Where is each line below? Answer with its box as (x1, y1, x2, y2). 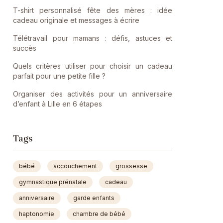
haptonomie (19, 210, 54, 218)
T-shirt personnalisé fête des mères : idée (13, 6, 172, 14)
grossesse (115, 162, 147, 170)
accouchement (53, 162, 97, 170)
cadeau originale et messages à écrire (13, 16, 139, 24)
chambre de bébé (73, 210, 125, 218)
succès (13, 44, 36, 52)
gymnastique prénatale (19, 178, 87, 186)
